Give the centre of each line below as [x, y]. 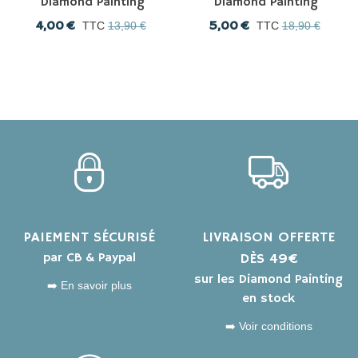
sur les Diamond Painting [268, 279]
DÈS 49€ [268, 259]
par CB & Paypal [89, 258]
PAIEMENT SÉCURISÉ [89, 237]
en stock [268, 298]
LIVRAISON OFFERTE [268, 237]
